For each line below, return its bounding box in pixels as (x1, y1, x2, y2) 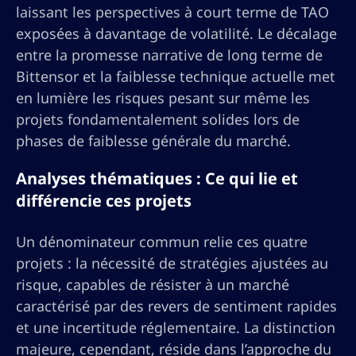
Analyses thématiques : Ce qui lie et (16, 168, 298, 190)
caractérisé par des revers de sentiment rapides (16, 296, 337, 316)
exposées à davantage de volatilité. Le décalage (16, 24, 337, 44)
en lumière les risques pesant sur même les (16, 88, 310, 108)
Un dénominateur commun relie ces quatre (16, 232, 308, 252)
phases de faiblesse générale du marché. (16, 131, 291, 151)
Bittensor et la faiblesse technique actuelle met (16, 67, 335, 87)
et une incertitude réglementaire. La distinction (16, 318, 335, 338)
